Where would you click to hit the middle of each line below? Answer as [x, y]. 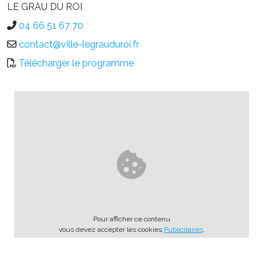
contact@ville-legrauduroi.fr [79, 44]
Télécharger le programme [76, 63]
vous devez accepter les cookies [111, 229]
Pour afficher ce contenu [131, 219]
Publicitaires [183, 229]
